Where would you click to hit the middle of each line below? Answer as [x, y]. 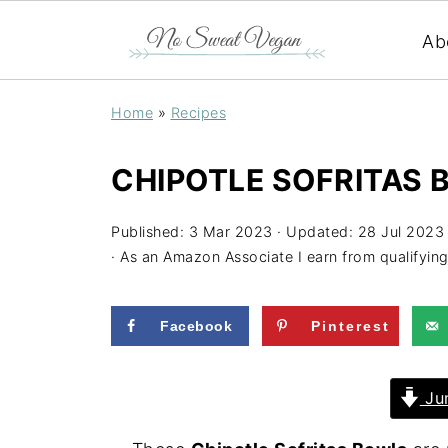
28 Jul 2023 [400, 231]
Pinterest [351, 326]
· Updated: [315, 231]
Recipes [198, 112]
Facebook [196, 326]
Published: [150, 231]
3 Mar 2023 [230, 231]
